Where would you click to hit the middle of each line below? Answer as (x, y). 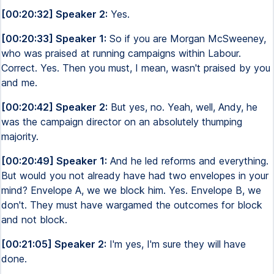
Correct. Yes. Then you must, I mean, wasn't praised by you (136, 68)
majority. (20, 136)
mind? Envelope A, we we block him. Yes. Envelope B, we (131, 190)
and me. (19, 83)
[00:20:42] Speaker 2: (54, 107)
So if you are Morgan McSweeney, (186, 39)
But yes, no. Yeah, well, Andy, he (183, 107)
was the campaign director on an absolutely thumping (122, 122)
